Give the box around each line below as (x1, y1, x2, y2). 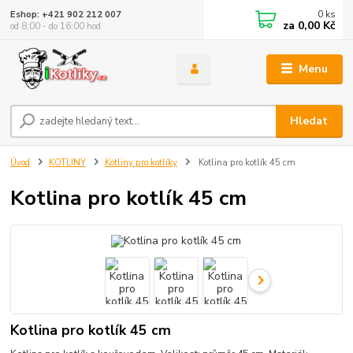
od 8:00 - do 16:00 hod (10, 20, 102, 32)
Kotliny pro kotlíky (104, 157, 177, 169)
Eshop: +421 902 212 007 (10, 8, 122, 20)
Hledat (290, 113, 329, 129)
